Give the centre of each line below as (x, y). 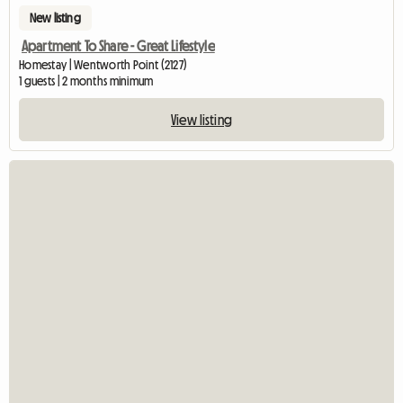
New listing (55, 18)
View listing (201, 119)
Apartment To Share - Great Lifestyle (118, 45)
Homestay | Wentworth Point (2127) (103, 64)
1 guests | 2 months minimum (86, 81)
